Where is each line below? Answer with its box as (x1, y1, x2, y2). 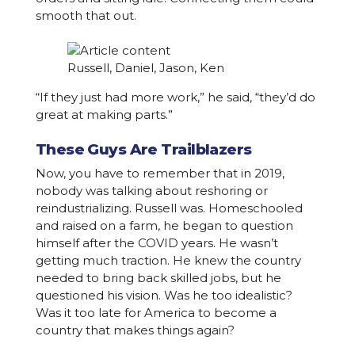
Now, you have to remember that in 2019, (35, 166, 284, 181)
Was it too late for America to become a (35, 305, 277, 320)
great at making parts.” (35, 107, 173, 123)
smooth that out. (35, 7, 136, 23)
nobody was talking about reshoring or (35, 183, 268, 198)
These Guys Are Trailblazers (35, 139, 252, 158)
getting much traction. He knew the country (35, 253, 301, 268)
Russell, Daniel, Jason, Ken (67, 60, 224, 76)
